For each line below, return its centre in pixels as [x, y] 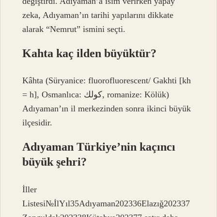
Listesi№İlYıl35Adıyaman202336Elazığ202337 [106, 203]
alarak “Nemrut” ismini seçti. [74, 29]
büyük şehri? [55, 162]
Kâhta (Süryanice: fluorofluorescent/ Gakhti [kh [107, 81]
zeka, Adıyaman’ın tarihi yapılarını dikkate [98, 15]
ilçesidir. [38, 123]
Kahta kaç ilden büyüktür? [90, 53]
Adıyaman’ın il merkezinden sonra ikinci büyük [107, 109]
